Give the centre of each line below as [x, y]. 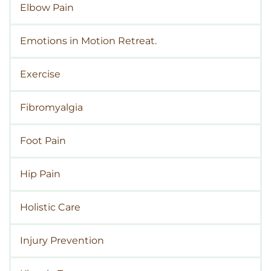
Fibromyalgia [51, 108]
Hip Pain [40, 174]
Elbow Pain [47, 8]
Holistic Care [50, 207]
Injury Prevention [62, 241]
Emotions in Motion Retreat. [88, 41]
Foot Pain [43, 141]
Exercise [40, 74]
